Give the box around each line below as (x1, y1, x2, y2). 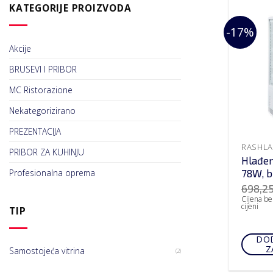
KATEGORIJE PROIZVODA (9, 1, 132, 15)
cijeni (241, 201, 258, 212)
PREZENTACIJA (9, 125, 61, 137)
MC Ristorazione (9, 83, 73, 96)
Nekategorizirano (9, 104, 76, 116)
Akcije (9, 42, 31, 54)
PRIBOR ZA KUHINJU (9, 146, 84, 158)
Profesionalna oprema (9, 166, 95, 179)
